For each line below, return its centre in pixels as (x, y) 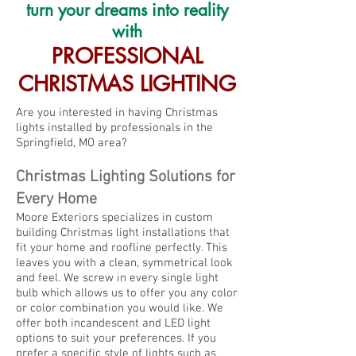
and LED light (176, 323)
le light (201, 278)
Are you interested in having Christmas (117, 113)
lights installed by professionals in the (114, 128)
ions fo (206, 177)
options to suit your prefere (87, 339)
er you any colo (193, 293)
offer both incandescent (79, 323)
